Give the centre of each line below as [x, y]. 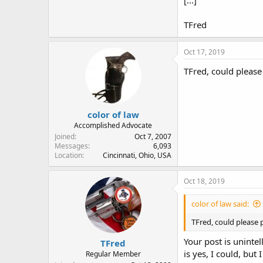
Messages [71, 146]
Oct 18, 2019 [204, 181]
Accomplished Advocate [113, 125]
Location [68, 155]
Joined [65, 136]
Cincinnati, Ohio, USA [137, 155]
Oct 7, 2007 [153, 136]
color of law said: [220, 203]
